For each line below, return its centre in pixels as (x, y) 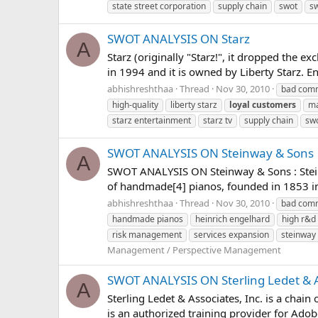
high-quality (135, 104)
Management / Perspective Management (194, 250)
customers (274, 104)
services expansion (231, 234)
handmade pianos (148, 219)
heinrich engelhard (232, 219)
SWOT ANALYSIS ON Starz (179, 39)
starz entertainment (152, 120)
